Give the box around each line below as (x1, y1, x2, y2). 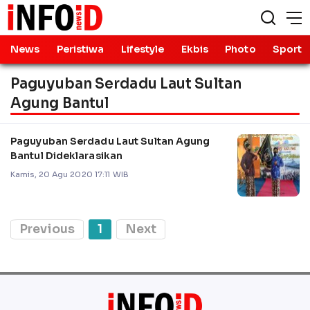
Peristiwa (56, 43, 104, 55)
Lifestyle (120, 43, 165, 55)
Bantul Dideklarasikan (10, 149, 123, 162)
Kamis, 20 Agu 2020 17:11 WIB (10, 170, 129, 180)
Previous (19, 221, 75, 237)
